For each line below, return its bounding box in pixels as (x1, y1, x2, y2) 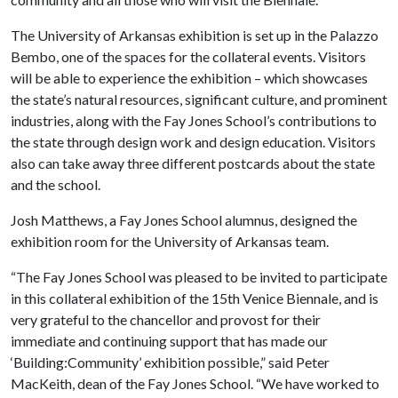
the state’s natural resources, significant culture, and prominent (11, 91, 387, 107)
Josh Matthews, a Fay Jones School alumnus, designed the (11, 211, 357, 228)
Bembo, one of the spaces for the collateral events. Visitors (11, 48, 366, 65)
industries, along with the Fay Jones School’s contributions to (11, 112, 377, 129)
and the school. (11, 176, 100, 193)
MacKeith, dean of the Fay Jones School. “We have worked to (11, 375, 379, 392)
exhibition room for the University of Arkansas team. (11, 233, 329, 250)
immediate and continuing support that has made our (11, 332, 328, 349)
